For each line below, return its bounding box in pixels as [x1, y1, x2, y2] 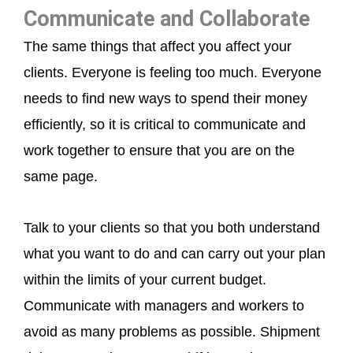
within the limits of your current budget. [24, 271, 266, 288]
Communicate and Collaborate [24, 6, 310, 32]
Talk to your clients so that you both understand [24, 219, 320, 236]
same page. [24, 169, 98, 185]
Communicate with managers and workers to [24, 297, 304, 314]
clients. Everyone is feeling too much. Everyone [24, 65, 321, 81]
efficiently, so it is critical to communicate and [24, 117, 306, 133]
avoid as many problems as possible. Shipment [24, 323, 320, 340]
